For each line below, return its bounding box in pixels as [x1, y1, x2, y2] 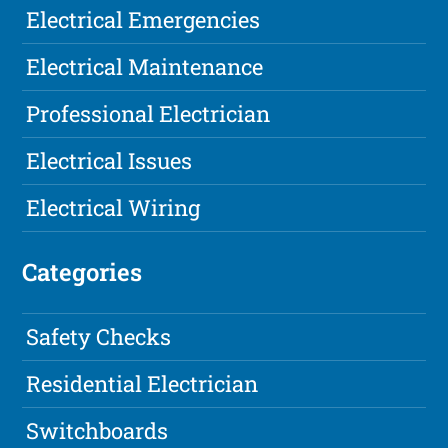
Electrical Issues [26, 146, 193, 176]
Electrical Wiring [26, 193, 201, 223]
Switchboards [26, 416, 169, 446]
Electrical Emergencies [26, 5, 261, 35]
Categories [22, 256, 143, 289]
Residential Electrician [26, 369, 259, 399]
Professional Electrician [26, 99, 271, 129]
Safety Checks [26, 322, 172, 352]
